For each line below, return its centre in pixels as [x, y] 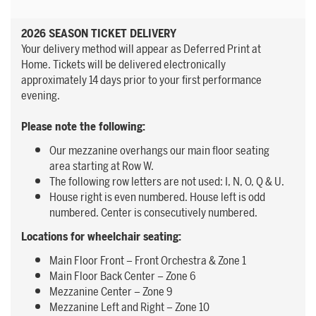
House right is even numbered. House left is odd [157, 197]
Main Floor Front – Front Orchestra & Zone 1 [148, 261]
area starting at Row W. [102, 166]
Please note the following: [83, 127]
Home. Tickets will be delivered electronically [123, 65]
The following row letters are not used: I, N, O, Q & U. [167, 182]
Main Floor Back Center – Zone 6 [122, 276]
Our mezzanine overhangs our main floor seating [159, 151]
